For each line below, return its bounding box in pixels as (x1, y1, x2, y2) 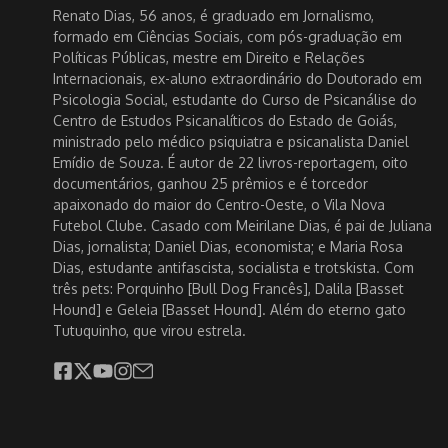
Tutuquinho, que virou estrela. (53, 322, 246, 339)
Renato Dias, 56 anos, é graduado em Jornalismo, (53, 7, 374, 24)
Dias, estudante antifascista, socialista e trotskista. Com (53, 259, 414, 276)
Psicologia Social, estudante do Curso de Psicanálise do (53, 91, 417, 108)
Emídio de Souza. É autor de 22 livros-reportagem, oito (53, 154, 408, 171)
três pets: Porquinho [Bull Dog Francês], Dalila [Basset (53, 280, 404, 297)
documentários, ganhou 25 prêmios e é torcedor (53, 175, 368, 192)
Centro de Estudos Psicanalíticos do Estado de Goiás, (53, 112, 397, 129)
